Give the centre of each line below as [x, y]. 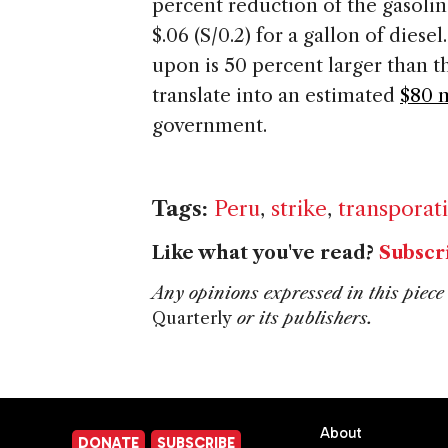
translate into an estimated [276, 96]
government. [209, 126]
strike [299, 209]
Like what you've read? [265, 253]
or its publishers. [302, 318]
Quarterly [192, 318]
